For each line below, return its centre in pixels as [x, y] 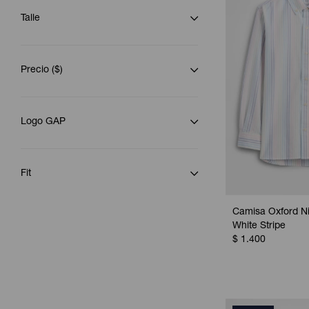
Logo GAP [43, 122]
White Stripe [259, 227]
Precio [36, 70]
